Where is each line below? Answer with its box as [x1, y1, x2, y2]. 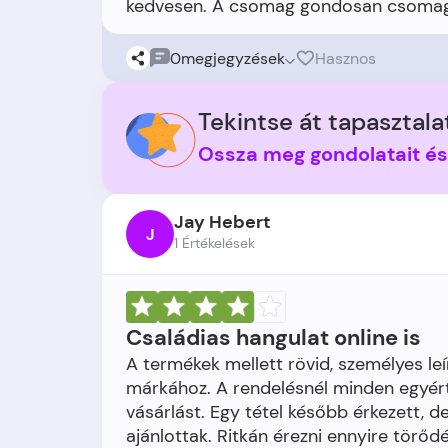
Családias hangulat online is [126, 323, 421, 352]
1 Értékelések [174, 234, 255, 252]
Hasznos [315, 47, 376, 69]
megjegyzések [181, 47, 285, 69]
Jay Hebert [174, 210, 271, 234]
